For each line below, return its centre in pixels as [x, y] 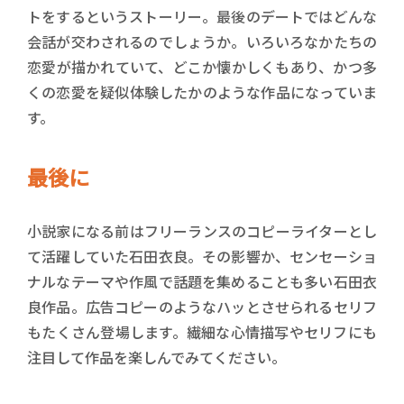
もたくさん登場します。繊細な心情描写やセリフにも [202, 331]
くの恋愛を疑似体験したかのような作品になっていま [202, 92]
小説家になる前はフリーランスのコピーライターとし [202, 230]
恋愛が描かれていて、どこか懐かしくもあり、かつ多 [202, 66]
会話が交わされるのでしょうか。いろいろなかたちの [202, 41]
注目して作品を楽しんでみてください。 [156, 357]
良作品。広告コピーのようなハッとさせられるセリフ [202, 306]
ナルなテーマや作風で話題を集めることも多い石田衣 [202, 281]
